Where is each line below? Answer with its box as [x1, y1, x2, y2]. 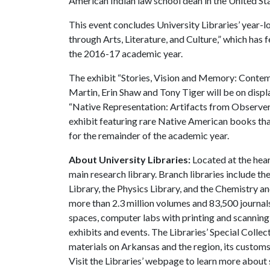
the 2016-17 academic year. [69, 48, 183, 59]
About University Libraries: [69, 154, 190, 165]
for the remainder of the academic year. [69, 130, 229, 141]
